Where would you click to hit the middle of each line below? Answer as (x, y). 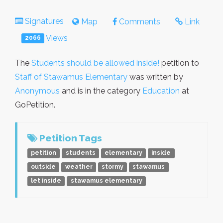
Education (161, 91)
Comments (139, 21)
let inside (46, 181)
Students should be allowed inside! (95, 63)
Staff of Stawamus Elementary (71, 77)
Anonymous (37, 91)
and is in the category (101, 91)
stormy (112, 167)
